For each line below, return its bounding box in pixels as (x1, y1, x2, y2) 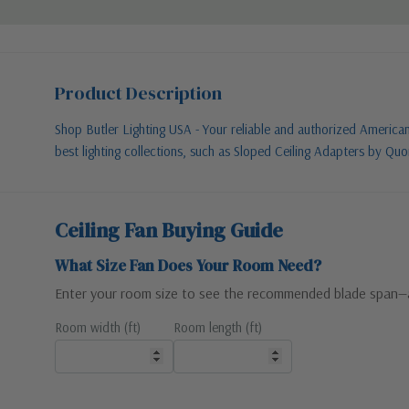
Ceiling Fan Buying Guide (55, 215, 283, 244)
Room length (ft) (173, 318, 262, 336)
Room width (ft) (55, 318, 141, 336)
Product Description (55, 79, 222, 106)
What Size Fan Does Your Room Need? (55, 254, 321, 277)
